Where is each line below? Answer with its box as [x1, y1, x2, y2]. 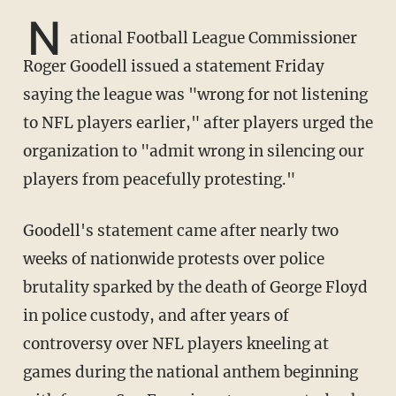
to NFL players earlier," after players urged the [22, 113, 373, 133]
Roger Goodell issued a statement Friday [22, 57, 324, 77]
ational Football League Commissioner [69, 28, 357, 49]
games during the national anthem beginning [22, 362, 358, 383]
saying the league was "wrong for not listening [22, 85, 368, 105]
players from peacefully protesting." [22, 170, 295, 190]
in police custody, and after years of [22, 306, 289, 326]
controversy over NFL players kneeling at [22, 334, 329, 354]
